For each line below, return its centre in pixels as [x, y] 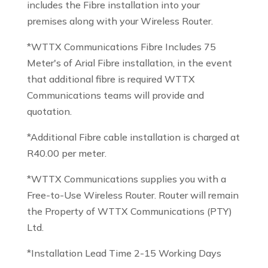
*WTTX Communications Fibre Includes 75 [121, 47]
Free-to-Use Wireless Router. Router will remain [133, 195]
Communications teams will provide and [115, 95]
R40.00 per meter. [66, 153]
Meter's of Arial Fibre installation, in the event [129, 63]
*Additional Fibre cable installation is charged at [133, 137]
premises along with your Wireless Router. [120, 21]
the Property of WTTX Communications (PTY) [129, 211]
